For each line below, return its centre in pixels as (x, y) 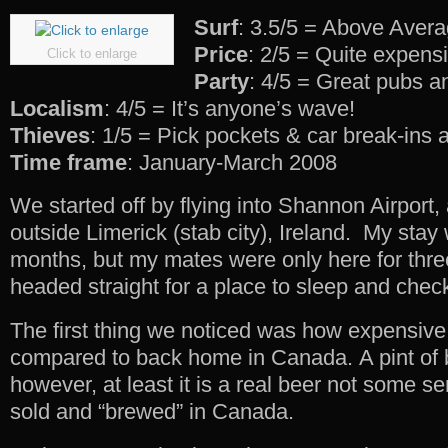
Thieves (50, 135)
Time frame (68, 162)
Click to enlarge (92, 53)
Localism (57, 108)
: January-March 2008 (232, 162)
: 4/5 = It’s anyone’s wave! (229, 108)
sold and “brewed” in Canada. (152, 412)
